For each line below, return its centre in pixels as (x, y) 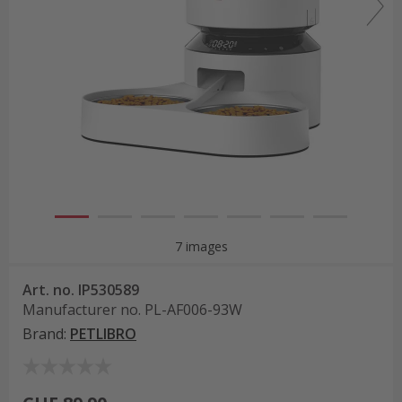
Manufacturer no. (82, 309)
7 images (201, 246)
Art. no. (48, 289)
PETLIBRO (103, 333)
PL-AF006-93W (193, 309)
